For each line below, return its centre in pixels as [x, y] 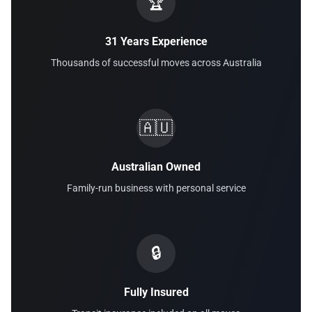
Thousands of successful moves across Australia [156, 63]
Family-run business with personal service [156, 188]
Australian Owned [156, 167]
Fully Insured [156, 292]
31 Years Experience [156, 41]
